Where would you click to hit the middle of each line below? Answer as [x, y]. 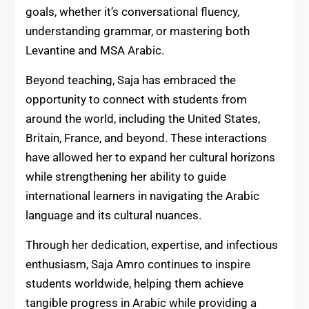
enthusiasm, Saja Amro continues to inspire [138, 265]
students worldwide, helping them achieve [134, 284]
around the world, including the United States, [142, 119]
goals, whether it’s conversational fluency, [132, 12]
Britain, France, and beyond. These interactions [146, 138]
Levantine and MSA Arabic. [94, 51]
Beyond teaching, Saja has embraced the [130, 80]
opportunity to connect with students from [136, 100]
